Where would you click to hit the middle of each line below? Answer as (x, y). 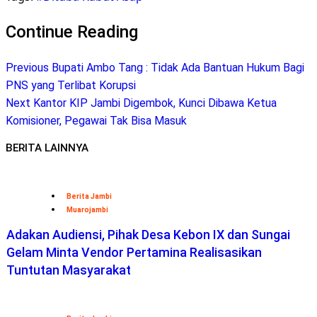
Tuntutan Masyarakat (69, 270)
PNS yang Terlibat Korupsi (71, 85)
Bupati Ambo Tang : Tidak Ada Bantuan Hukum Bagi (177, 67)
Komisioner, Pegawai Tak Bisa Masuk (96, 120)
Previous (27, 67)
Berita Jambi (89, 197)
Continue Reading (72, 31)
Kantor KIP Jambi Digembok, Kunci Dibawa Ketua (154, 103)
